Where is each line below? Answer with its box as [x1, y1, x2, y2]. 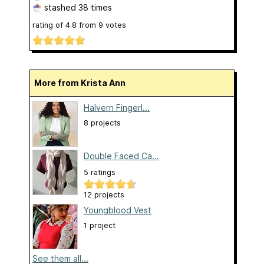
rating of [32, 21, 65, 30]
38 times [78, 2, 112, 13]
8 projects [84, 118, 121, 128]
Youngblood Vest [84, 205, 151, 216]
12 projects [84, 190, 124, 200]
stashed [42, 2, 78, 13]
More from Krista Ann [42, 78, 126, 88]
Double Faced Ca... [84, 151, 159, 161]
